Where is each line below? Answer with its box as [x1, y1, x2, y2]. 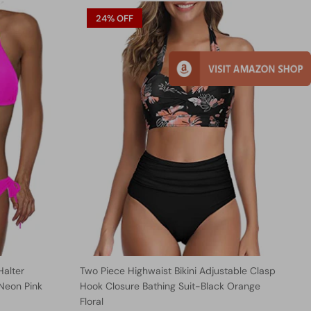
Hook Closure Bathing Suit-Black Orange [79, 280, 260, 293]
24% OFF [95, 12, 133, 24]
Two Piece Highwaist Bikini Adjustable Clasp [79, 264, 276, 278]
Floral [79, 295, 103, 308]
